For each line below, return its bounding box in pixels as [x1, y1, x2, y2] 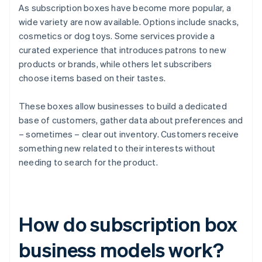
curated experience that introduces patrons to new [19, 44, 226, 56]
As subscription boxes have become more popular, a [19, 2, 231, 14]
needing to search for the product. [19, 156, 158, 168]
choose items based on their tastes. [19, 72, 166, 84]
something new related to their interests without [19, 142, 216, 154]
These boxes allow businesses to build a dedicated [19, 100, 227, 112]
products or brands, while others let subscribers [19, 58, 212, 70]
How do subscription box [19, 211, 237, 237]
